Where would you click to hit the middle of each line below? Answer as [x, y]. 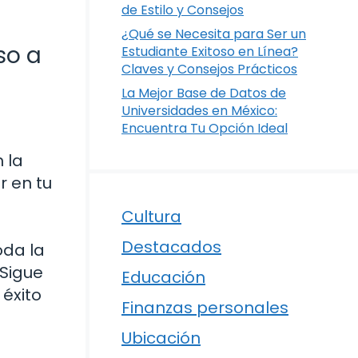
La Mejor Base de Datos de [204, 93]
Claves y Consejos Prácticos [209, 69]
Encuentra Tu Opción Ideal [205, 128]
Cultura [151, 217]
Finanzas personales [205, 308]
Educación [163, 277]
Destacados [171, 247]
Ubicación [161, 338]
